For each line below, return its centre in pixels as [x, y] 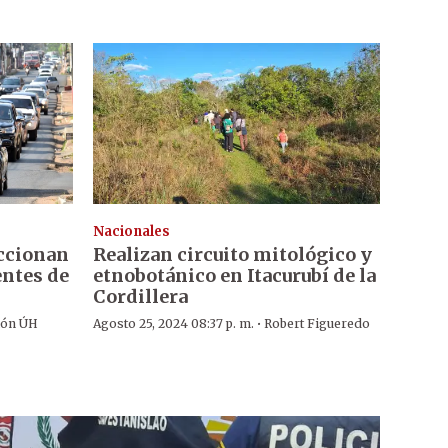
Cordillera [140, 296]
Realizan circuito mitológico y [232, 254]
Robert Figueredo [316, 323]
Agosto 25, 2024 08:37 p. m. [173, 323]
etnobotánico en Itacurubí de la [234, 275]
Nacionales [131, 231]
